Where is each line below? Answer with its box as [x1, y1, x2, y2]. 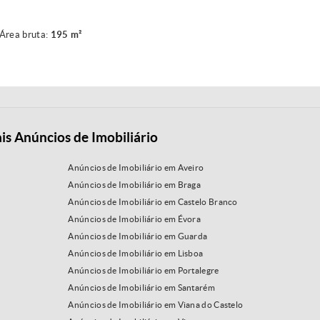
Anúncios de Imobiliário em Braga [68, 180, 201, 190]
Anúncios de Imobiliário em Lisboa [68, 249, 204, 259]
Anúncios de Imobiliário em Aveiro [68, 163, 204, 173]
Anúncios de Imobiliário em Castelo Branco [68, 197, 238, 207]
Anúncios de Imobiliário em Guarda [68, 231, 208, 241]
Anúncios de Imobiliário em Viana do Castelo [68, 300, 244, 310]
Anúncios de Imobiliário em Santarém [68, 283, 215, 293]
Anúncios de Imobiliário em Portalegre [68, 266, 219, 276]
